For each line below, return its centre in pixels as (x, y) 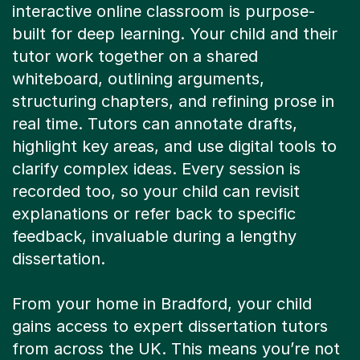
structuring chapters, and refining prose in (173, 102)
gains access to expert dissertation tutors (170, 327)
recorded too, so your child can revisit (156, 192)
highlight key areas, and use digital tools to (174, 147)
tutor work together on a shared (135, 57)
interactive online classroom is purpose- (164, 12)
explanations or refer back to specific (154, 214)
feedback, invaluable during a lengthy (154, 237)
